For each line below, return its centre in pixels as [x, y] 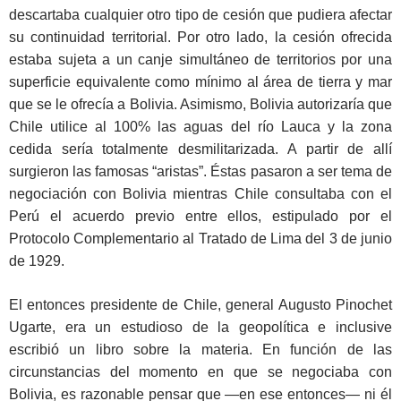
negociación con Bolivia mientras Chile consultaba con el [200, 194]
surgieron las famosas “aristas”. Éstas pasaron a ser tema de [200, 172]
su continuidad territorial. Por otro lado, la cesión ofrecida [200, 38]
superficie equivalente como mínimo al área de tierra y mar [200, 82]
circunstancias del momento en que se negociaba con [200, 372]
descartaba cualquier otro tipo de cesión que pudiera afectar [200, 15]
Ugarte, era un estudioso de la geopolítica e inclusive [200, 328]
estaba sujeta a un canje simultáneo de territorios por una [200, 60]
